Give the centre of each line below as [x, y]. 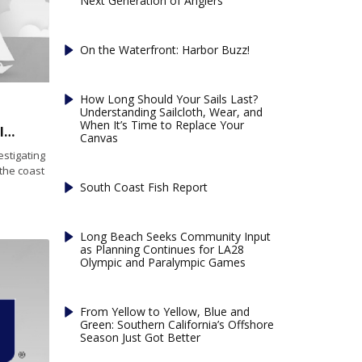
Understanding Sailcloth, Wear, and [172, 112]
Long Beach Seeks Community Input [176, 236]
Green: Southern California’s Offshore [177, 324]
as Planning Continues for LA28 [162, 249]
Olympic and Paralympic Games [163, 262]
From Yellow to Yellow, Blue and [165, 311]
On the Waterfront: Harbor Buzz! [165, 49]
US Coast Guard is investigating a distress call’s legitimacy [9, 132]
